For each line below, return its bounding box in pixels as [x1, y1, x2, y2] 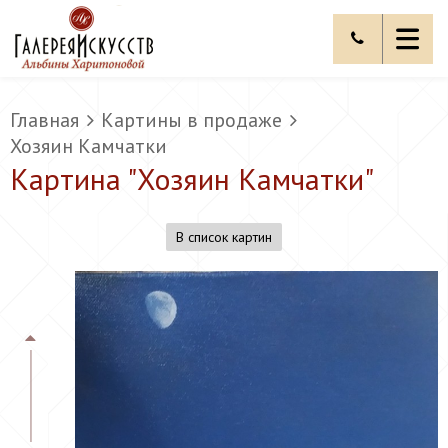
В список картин [176, 228, 272, 246]
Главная [10, 107, 79, 133]
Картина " [10, 159, 137, 198]
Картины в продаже [101, 107, 282, 133]
